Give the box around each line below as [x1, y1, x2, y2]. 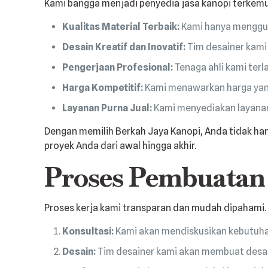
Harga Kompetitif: [62, 81, 144, 93]
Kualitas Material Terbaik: [62, 20, 180, 32]
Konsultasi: [62, 225, 114, 237]
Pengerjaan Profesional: [62, 61, 173, 73]
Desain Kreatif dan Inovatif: [62, 41, 186, 53]
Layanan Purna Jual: [62, 102, 153, 114]
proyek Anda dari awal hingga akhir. [44, 139, 197, 151]
